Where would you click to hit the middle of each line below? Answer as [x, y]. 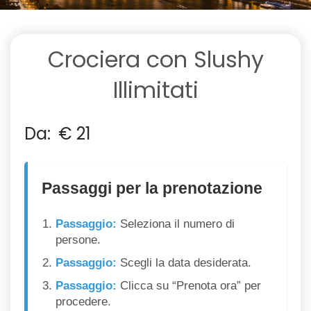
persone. [78, 240]
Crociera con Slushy [155, 59]
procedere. [83, 302]
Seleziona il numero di [176, 224]
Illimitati [155, 90]
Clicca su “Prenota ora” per [189, 286]
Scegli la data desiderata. [184, 263]
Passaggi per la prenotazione [152, 189]
